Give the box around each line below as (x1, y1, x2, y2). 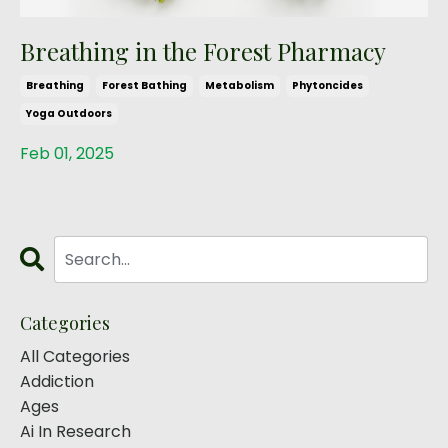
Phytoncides (292, 78, 363, 93)
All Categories (20, 345, 130, 368)
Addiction (20, 370, 94, 393)
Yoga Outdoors (26, 106, 112, 121)
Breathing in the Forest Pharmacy (20, 35, 386, 67)
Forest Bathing (102, 78, 187, 93)
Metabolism (205, 78, 274, 93)
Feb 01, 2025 (20, 142, 114, 165)
